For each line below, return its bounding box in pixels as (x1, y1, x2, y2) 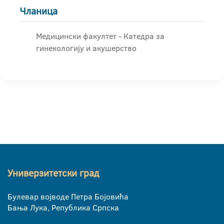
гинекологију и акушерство (36, 42, 136, 53)
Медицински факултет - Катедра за (36, 30, 164, 41)
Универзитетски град (7, 166, 99, 180)
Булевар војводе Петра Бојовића (7, 191, 128, 202)
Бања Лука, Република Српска (7, 202, 119, 213)
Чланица (20, 4, 57, 18)
